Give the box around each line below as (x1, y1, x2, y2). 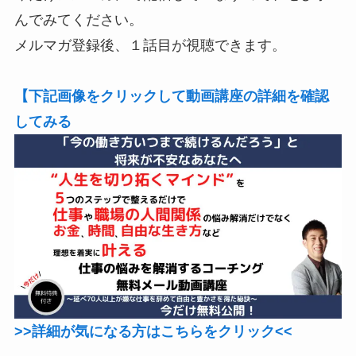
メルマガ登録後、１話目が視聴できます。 (14, 37, 286, 54)
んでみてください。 (14, 12, 143, 29)
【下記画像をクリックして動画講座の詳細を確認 (14, 88, 329, 105)
